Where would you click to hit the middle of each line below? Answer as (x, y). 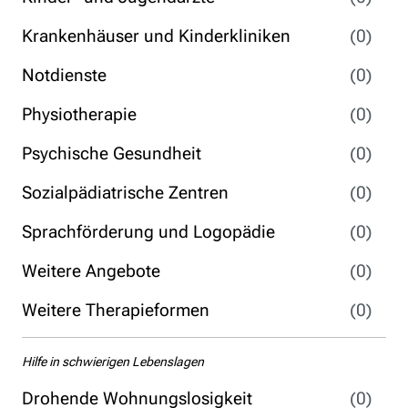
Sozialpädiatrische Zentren (125, 193)
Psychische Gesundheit (112, 153)
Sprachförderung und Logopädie (148, 232)
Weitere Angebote (91, 271)
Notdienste (64, 75)
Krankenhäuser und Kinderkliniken (156, 36)
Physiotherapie (79, 114)
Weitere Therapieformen (116, 310)
